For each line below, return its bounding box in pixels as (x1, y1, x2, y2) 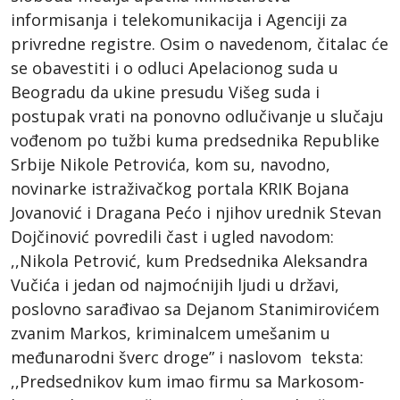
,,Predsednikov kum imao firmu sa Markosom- (11, 370, 364, 392)
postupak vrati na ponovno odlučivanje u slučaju (11, 104, 384, 127)
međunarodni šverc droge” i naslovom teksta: (11, 346, 363, 368)
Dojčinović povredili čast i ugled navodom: (11, 225, 334, 247)
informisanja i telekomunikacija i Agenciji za (11, 8, 347, 30)
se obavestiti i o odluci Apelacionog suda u (11, 56, 338, 79)
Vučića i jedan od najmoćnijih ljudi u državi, (11, 273, 339, 296)
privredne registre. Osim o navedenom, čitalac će (11, 32, 388, 54)
